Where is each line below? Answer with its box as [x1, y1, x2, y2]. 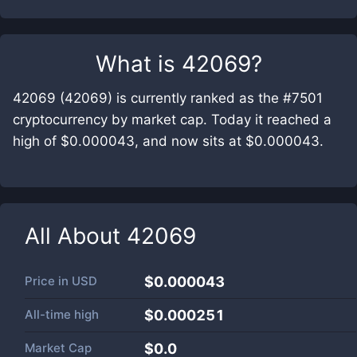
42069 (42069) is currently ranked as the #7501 [13, 90, 323, 106]
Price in [25, 273, 72, 288]
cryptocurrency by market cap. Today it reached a [13, 112, 331, 127]
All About [25, 222, 127, 249]
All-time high [25, 307, 99, 322]
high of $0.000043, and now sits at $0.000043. [13, 133, 324, 149]
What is [95, 50, 182, 77]
